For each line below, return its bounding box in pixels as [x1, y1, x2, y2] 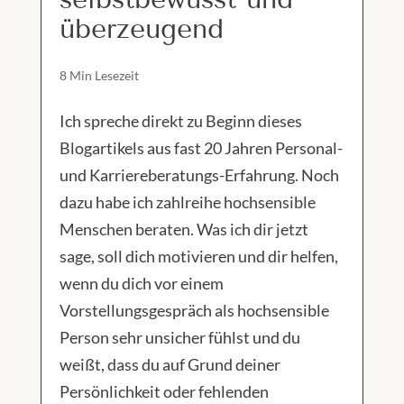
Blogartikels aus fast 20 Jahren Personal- [59, 138, 343, 159]
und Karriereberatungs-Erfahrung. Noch [59, 165, 339, 186]
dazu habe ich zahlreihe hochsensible [59, 192, 316, 213]
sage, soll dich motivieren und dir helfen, [59, 246, 338, 267]
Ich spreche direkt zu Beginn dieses [59, 111, 302, 132]
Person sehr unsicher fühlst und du [59, 327, 300, 348]
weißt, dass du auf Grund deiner [59, 354, 280, 375]
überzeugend [59, 13, 224, 46]
